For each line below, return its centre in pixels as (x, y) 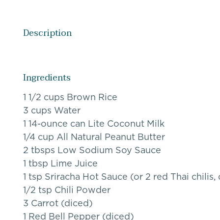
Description (47, 33)
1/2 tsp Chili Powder (67, 190)
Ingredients (47, 78)
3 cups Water (52, 110)
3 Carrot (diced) (58, 203)
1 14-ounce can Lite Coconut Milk (94, 124)
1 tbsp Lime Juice (60, 164)
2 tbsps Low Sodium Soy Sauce (92, 150)
